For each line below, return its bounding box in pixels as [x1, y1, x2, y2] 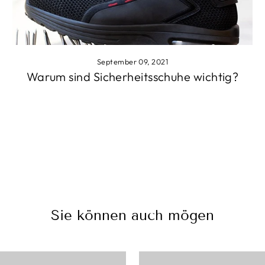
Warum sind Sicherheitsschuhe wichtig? [26, 69, 239, 85]
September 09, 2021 [96, 57, 169, 67]
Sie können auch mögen [51, 206, 214, 224]
